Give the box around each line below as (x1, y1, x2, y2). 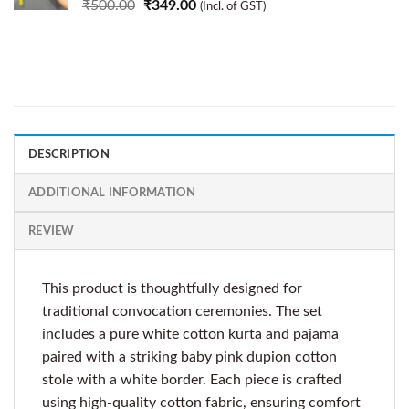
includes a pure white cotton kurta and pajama (42, 326, 339, 341)
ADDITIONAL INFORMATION (28, 186, 196, 198)
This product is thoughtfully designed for (42, 280, 302, 296)
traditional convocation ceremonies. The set (42, 303, 322, 319)
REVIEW (28, 225, 75, 236)
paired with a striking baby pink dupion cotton (42, 349, 337, 364)
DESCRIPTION (28, 148, 110, 160)
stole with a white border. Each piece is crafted (42, 372, 341, 387)
